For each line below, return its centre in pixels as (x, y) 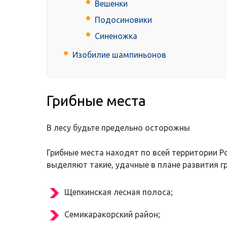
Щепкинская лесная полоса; (119, 192)
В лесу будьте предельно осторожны (118, 128)
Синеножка (116, 36)
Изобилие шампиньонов (119, 55)
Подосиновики (123, 20)
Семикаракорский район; (112, 215)
